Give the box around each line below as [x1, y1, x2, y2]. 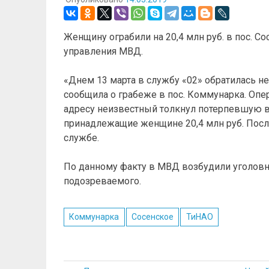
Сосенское [131, 211, 174, 222]
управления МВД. [63, 45, 143, 57]
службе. [63, 131, 99, 144]
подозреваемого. [63, 175, 141, 187]
